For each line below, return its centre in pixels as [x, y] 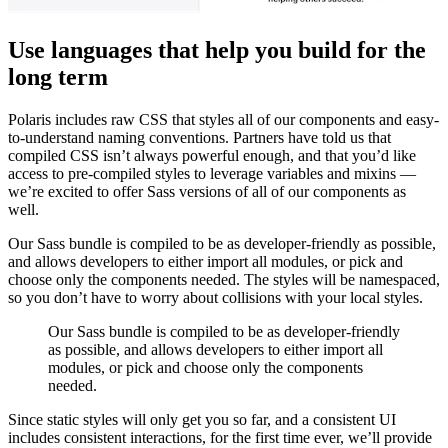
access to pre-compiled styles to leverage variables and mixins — [212, 174]
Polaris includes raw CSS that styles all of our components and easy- [223, 120]
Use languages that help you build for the [217, 50]
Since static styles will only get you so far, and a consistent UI [202, 420]
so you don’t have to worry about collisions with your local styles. [215, 298]
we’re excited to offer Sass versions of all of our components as [207, 192]
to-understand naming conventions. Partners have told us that [199, 138]
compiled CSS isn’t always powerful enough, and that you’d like [212, 156]
